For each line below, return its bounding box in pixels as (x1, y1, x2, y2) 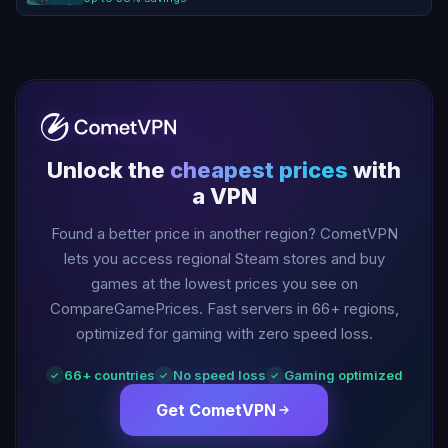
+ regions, (329, 298, 399, 318)
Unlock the (47, 156, 170, 183)
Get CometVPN (156, 399, 276, 420)
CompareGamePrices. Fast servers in (49, 298, 312, 318)
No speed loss (172, 366, 266, 383)
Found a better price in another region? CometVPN (50, 223, 398, 243)
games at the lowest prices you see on (90, 273, 358, 293)
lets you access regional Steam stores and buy (63, 248, 385, 268)
